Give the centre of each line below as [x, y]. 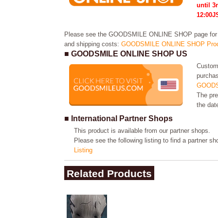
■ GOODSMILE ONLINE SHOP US [126, 54]
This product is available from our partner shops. [142, 131]
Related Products [109, 174]
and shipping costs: [93, 44]
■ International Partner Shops [118, 119]
